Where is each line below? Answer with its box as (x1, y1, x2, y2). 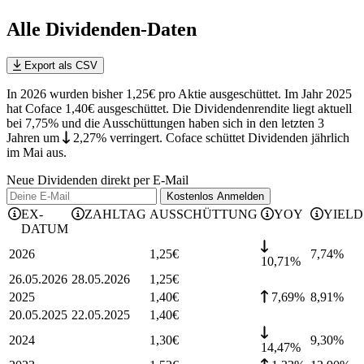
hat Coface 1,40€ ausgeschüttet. (6, 102, 172, 116)
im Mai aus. (6, 145, 67, 160)
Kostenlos (167, 190, 217, 203)
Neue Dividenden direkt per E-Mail (6, 173, 188, 188)
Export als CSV (20, 59, 97, 72)
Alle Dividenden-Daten (6, 19, 197, 41)
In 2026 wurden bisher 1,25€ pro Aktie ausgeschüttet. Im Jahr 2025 (6, 87, 352, 102)
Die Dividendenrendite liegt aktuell (172, 102, 352, 116)
